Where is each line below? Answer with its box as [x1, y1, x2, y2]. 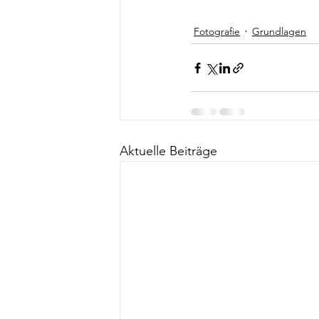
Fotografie [194, 25, 240, 38]
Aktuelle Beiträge [120, 143, 217, 159]
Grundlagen [252, 25, 306, 38]
